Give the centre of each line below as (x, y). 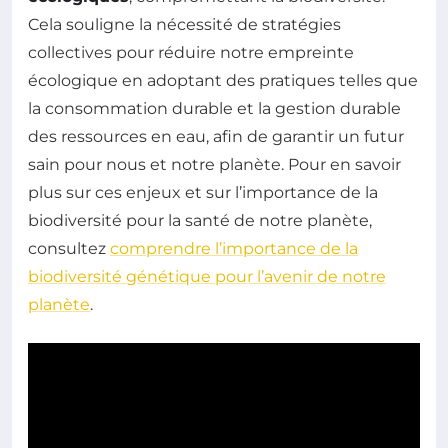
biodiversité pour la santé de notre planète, (200, 220)
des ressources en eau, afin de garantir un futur (216, 136)
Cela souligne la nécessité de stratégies (184, 24)
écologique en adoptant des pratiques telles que (223, 80)
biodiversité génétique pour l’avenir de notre (207, 276)
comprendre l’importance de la (234, 248)
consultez (69, 248)
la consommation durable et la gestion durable (214, 108)
